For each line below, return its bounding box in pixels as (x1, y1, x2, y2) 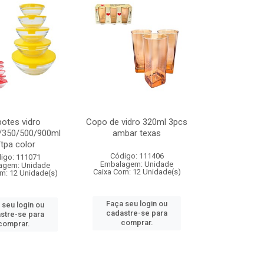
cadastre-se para (106, 209, 168, 217)
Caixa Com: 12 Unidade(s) (93, 167, 181, 176)
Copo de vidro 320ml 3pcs (86, 117, 188, 127)
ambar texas (113, 128, 161, 138)
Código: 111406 (110, 151, 164, 160)
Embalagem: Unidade (100, 160, 174, 169)
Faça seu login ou (106, 199, 168, 208)
